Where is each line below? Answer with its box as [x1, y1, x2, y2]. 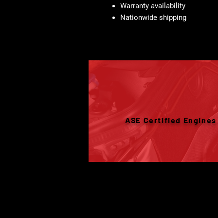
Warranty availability [120, 1, 185, 10]
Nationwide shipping [120, 13, 186, 22]
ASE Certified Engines [125, 115, 217, 125]
